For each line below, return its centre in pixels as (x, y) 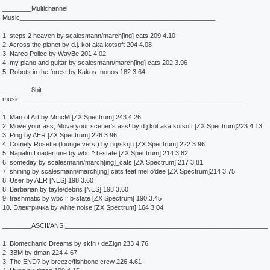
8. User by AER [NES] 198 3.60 (48, 180)
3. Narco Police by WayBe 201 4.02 (54, 54)
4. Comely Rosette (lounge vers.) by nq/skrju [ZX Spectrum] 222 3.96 (104, 144)
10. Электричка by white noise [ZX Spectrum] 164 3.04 (83, 207)
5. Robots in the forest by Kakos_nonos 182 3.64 (74, 72)
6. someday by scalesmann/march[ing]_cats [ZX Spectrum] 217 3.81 (103, 162)
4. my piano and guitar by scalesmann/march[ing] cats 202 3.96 (95, 63)
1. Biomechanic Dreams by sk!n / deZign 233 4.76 (75, 243)
